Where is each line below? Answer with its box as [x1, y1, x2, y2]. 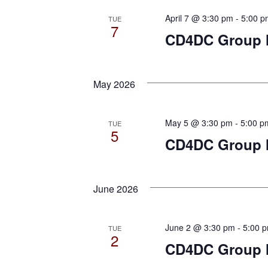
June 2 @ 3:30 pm [165, 221, 235, 234]
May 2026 [93, 77, 135, 92]
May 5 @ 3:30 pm [165, 117, 233, 129]
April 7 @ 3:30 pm [165, 12, 233, 25]
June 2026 [93, 182, 138, 196]
